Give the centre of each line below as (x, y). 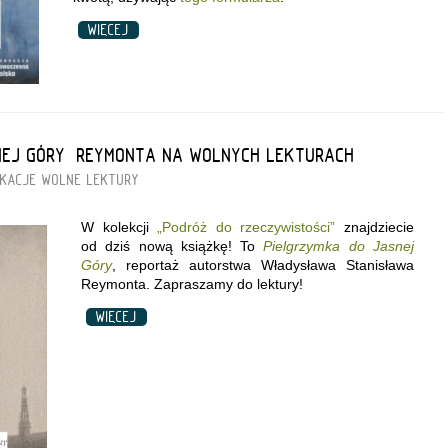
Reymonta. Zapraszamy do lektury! (192, 283)
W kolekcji (115, 226)
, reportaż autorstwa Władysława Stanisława (263, 264)
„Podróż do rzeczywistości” (246, 226)
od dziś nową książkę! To (172, 245)
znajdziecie (375, 226)
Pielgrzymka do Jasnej (339, 245)
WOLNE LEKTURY (90, 179)
